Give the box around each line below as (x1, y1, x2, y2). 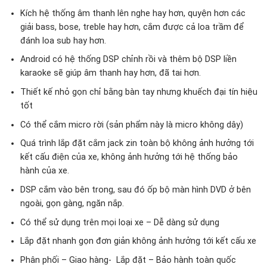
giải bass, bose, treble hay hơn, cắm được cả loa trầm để (20, 21, 244, 32)
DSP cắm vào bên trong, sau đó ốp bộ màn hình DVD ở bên (20, 184, 251, 195)
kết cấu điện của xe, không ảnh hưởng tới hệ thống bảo (20, 152, 238, 163)
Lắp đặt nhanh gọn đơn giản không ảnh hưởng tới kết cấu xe (20, 236, 256, 247)
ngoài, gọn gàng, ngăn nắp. (20, 198, 124, 209)
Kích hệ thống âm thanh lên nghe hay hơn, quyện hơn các (20, 8, 246, 18)
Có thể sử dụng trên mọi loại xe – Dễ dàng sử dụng (20, 217, 219, 228)
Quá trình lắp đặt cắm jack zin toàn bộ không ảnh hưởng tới (20, 138, 254, 149)
